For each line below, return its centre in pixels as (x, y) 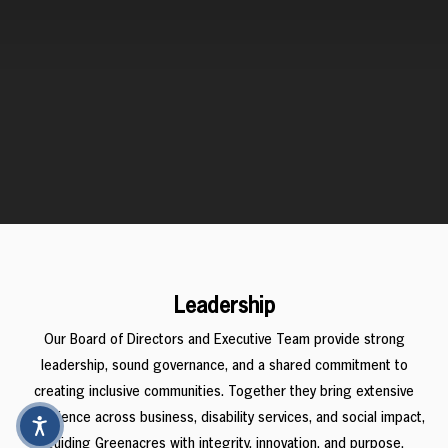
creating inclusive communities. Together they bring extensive (224, 392)
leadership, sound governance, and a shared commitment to (224, 366)
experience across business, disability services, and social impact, (224, 418)
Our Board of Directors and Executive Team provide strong (224, 340)
